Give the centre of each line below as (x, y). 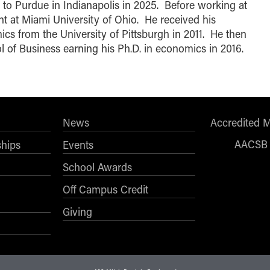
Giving (77, 211)
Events (78, 144)
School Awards (97, 167)
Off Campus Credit (105, 189)
